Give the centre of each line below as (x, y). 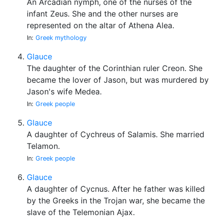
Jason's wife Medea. (64, 91)
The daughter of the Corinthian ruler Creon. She (115, 68)
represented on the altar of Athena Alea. (100, 25)
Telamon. (43, 146)
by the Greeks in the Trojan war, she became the (116, 200)
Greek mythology (61, 38)
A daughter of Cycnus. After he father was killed (116, 189)
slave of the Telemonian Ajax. (81, 212)
